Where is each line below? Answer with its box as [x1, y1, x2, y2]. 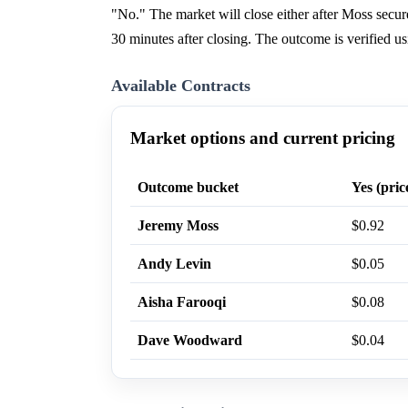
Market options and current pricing [130, 128, 395, 148]
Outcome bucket [138, 179, 239, 196]
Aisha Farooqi [138, 294, 226, 311]
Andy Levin [138, 256, 211, 272]
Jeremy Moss [138, 218, 219, 234]
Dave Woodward [138, 332, 242, 349]
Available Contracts [111, 76, 250, 96]
